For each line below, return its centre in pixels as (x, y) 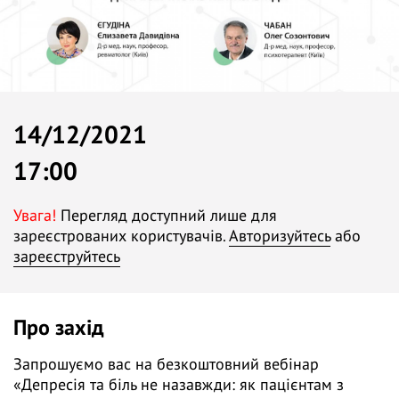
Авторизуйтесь (280, 236)
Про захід (59, 327)
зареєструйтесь (67, 256)
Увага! (35, 215)
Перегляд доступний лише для (167, 215)
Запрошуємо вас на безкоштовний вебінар (166, 364)
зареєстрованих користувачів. (121, 236)
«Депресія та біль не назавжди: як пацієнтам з (179, 384)
